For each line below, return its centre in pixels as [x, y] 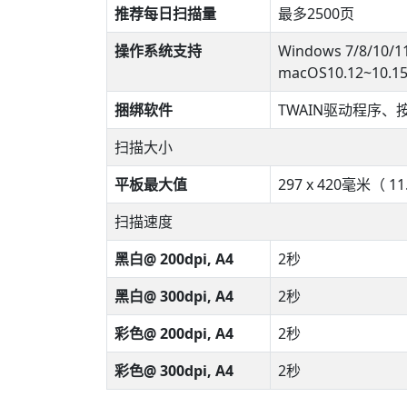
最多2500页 [316, 14]
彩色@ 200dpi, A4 [174, 333]
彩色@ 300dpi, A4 [174, 371]
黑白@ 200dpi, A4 [174, 259]
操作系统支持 [158, 51]
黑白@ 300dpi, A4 [174, 296]
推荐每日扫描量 [165, 14]
